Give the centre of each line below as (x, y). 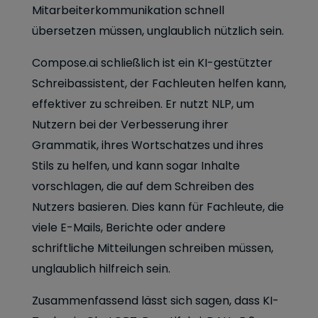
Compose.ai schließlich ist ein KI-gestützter (152, 63)
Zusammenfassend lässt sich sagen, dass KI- (155, 301)
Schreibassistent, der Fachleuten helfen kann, (159, 83)
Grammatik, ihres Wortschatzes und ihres (148, 145)
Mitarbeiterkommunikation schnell (128, 10)
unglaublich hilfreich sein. (101, 269)
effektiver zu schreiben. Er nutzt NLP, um (143, 104)
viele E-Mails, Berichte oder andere (129, 227)
